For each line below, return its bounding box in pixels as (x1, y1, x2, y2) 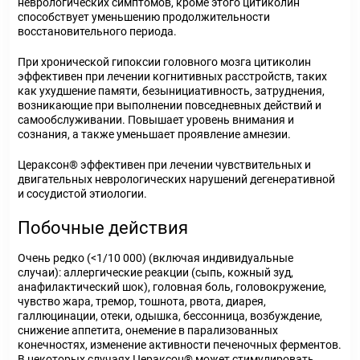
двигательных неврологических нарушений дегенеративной (18, 173, 335, 186)
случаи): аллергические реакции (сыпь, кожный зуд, (18, 266, 293, 279)
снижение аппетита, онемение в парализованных (18, 324, 278, 337)
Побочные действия (18, 218, 188, 238)
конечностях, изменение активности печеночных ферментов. (18, 338, 342, 351)
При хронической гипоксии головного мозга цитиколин (18, 55, 311, 68)
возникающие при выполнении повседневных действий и (18, 99, 321, 112)
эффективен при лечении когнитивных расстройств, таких (18, 70, 327, 83)
